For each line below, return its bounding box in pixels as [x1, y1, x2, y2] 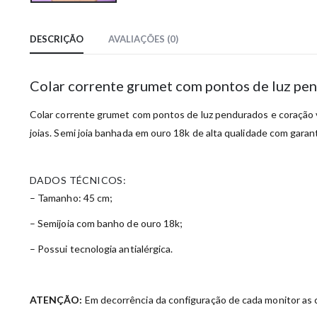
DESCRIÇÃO [30, 33, 83, 45]
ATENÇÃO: [30, 294, 83, 306]
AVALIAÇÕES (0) [108, 33, 178, 45]
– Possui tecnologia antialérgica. [30, 243, 173, 255]
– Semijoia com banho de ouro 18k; [30, 217, 183, 230]
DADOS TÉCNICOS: [30, 174, 127, 187]
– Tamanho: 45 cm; [30, 192, 113, 204]
